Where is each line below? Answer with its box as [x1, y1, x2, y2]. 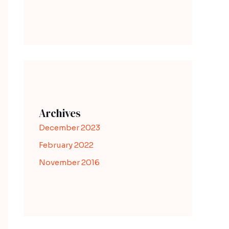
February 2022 [39, 140, 94, 150]
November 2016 [39, 157, 100, 167]
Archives [39, 106, 81, 121]
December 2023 [39, 123, 100, 132]
